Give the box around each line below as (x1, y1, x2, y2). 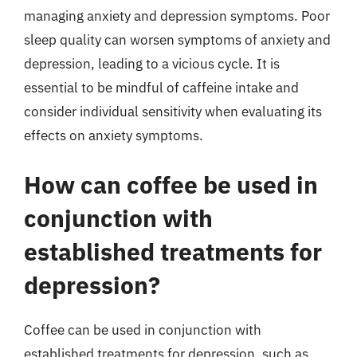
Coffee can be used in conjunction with (24, 320, 261, 339)
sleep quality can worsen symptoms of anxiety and (24, 31, 331, 49)
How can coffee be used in (24, 168, 318, 200)
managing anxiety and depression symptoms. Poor (24, 7, 330, 25)
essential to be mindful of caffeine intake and (24, 79, 299, 96)
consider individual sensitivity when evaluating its (24, 103, 322, 120)
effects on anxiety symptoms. (24, 127, 203, 144)
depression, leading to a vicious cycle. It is (24, 55, 280, 73)
